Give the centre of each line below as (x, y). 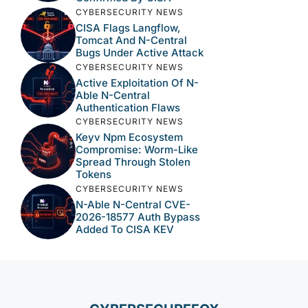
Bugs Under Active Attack (140, 52)
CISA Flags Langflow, (128, 27)
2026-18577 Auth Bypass (138, 217)
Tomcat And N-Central (131, 40)
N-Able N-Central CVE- (133, 204)
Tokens (93, 174)
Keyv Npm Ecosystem (129, 137)
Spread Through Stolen (133, 162)
